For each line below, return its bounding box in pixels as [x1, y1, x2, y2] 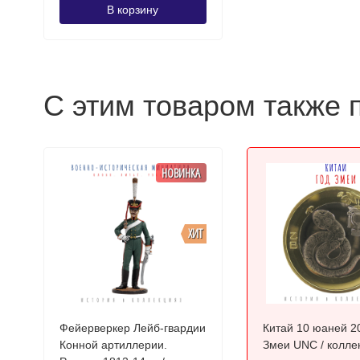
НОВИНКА [162, 164, 201, 181]
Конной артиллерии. [59, 338, 167, 351]
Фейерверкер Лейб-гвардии [59, 321, 206, 334]
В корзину [107, 3, 158, 16]
